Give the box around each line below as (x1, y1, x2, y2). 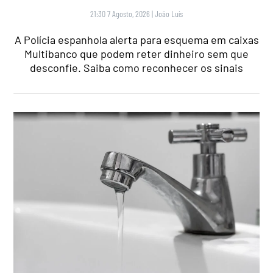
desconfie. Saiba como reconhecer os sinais (30, 60, 243, 74)
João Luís (155, 8, 183, 19)
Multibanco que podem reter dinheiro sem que (24, 46, 249, 60)
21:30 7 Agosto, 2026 (90, 8, 150, 19)
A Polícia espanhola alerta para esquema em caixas (14, 32, 259, 46)
